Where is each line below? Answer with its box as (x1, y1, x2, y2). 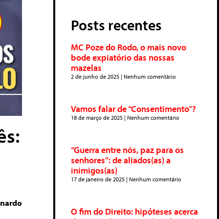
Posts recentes (71, 16, 162, 34)
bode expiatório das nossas (71, 52, 175, 63)
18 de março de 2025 (71, 114, 124, 121)
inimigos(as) (71, 165, 117, 176)
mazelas (71, 62, 102, 73)
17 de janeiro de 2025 (71, 175, 126, 183)
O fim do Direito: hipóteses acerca (71, 206, 198, 217)
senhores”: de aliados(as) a (71, 154, 171, 166)
